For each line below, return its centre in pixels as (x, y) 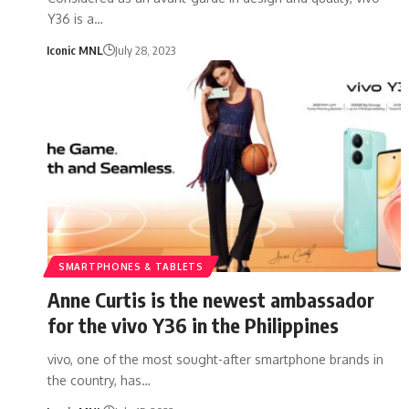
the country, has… (99, 380)
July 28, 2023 (145, 50)
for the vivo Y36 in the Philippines (193, 325)
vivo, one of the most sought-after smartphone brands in (215, 359)
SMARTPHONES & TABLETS (131, 266)
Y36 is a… (75, 18)
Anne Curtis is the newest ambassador (211, 299)
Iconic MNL (74, 50)
